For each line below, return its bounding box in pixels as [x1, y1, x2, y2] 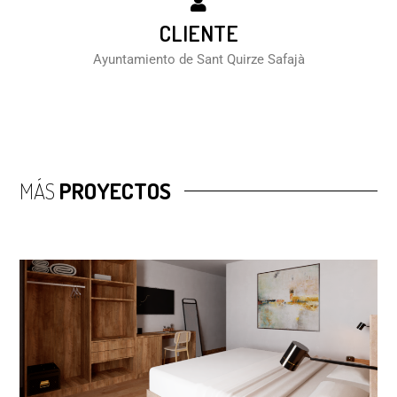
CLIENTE [159, 19, 238, 48]
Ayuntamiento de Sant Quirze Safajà [92, 51, 305, 68]
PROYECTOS [55, 176, 172, 206]
